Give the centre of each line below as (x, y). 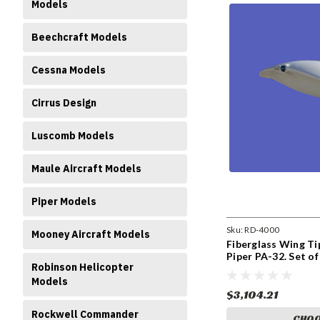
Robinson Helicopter (82, 267)
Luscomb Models (73, 136)
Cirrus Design (64, 103)
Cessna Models (69, 70)
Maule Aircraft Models (86, 169)
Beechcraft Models (79, 37)
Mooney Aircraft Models (91, 234)
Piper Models (64, 201)
